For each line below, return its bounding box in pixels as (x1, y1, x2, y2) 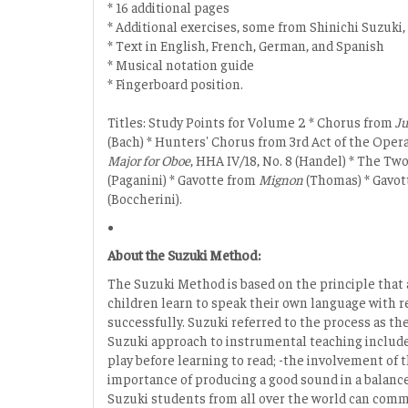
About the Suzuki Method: (107, 245, 260, 263)
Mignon (259, 169, 303, 188)
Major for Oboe (107, 150, 190, 168)
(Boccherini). (107, 189, 182, 207)
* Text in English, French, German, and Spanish (107, 36, 384, 54)
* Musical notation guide (107, 55, 254, 73)
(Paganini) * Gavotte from (107, 169, 259, 188)
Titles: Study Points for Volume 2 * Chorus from (107, 112, 395, 130)
